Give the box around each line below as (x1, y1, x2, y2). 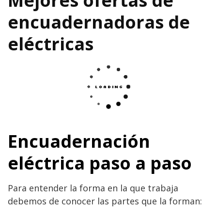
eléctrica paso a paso (8, 151, 192, 175)
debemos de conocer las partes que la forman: (8, 195, 202, 207)
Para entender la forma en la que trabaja (8, 182, 178, 194)
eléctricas (8, 31, 93, 56)
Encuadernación (8, 129, 150, 153)
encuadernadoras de (8, 10, 190, 34)
